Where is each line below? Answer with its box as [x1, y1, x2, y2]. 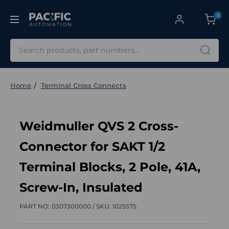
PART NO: [19, 202, 50, 210]
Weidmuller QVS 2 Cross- [19, 118, 178, 133]
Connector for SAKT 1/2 [19, 139, 165, 154]
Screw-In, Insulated [19, 179, 143, 195]
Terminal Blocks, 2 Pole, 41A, [19, 159, 200, 174]
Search [10, 39, 38, 49]
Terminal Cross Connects [41, 81, 126, 89]
